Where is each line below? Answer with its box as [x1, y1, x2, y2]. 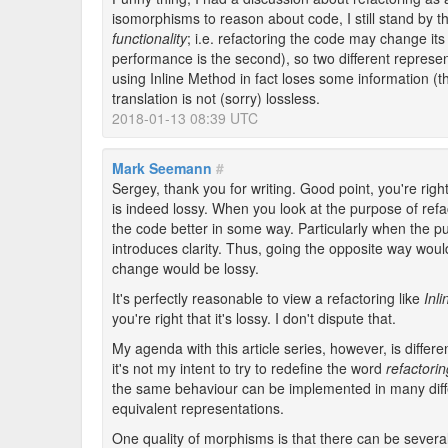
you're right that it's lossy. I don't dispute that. [112, 308, 396, 328]
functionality [112, 28, 187, 48]
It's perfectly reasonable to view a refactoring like [112, 288, 424, 308]
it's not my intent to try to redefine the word [112, 358, 386, 378]
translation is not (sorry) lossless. [112, 88, 320, 108]
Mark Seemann [112, 158, 212, 178]
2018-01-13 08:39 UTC [112, 108, 258, 128]
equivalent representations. [112, 398, 284, 418]
